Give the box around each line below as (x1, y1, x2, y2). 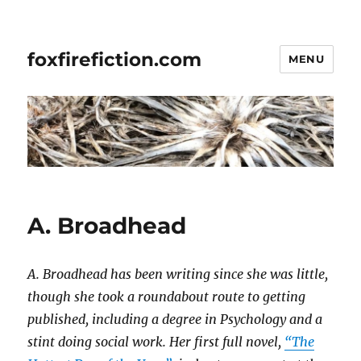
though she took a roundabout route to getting (27, 288, 306, 305)
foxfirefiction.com (27, 48, 202, 71)
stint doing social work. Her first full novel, (27, 334, 285, 351)
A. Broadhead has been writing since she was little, (27, 266, 329, 283)
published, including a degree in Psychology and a (27, 311, 323, 328)
